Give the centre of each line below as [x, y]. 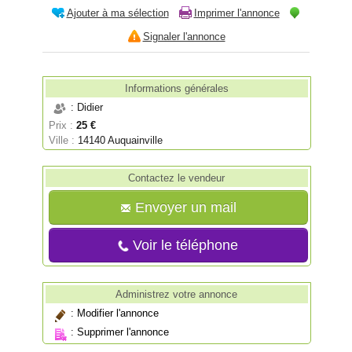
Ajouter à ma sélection [117, 13]
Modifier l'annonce [118, 313]
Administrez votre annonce [177, 294]
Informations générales [176, 89]
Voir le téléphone [184, 246]
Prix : [61, 126]
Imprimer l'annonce [236, 13]
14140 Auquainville [121, 141]
